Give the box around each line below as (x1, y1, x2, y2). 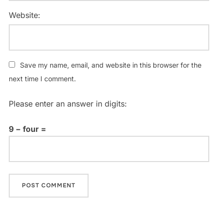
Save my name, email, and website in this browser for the (19, 61, 201, 70)
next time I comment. (8, 74, 76, 83)
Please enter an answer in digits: (8, 99, 127, 109)
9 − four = (8, 124, 46, 134)
